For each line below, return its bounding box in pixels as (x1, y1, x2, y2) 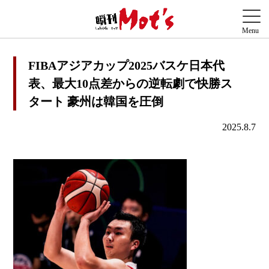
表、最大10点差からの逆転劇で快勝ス (28, 77, 233, 91)
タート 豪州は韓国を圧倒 (28, 95, 164, 109)
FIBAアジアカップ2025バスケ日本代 (28, 59, 225, 73)
